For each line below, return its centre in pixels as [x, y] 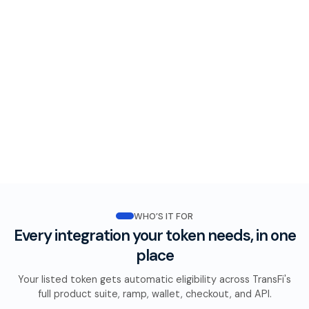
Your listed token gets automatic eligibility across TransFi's [154, 279]
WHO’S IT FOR [163, 216]
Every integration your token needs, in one [154, 235]
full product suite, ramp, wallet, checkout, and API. [154, 293]
